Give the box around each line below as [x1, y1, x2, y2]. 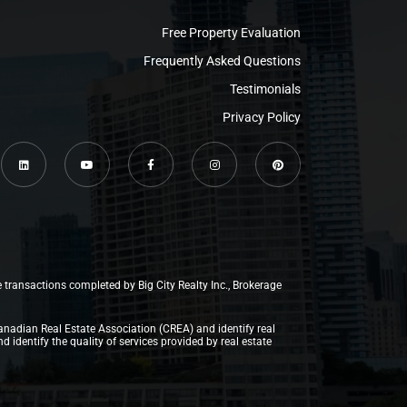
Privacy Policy [223, 110, 301, 124]
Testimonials [230, 82, 301, 96]
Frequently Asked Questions [144, 54, 301, 68]
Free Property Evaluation [162, 25, 301, 40]
